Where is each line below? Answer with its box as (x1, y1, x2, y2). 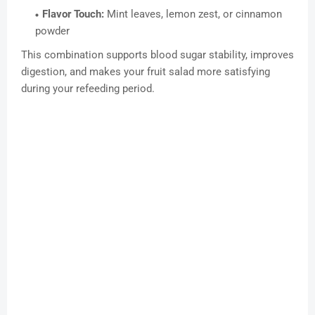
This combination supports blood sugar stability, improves (21, 49, 294, 62)
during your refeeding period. (21, 82, 155, 96)
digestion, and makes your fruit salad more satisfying (21, 65, 270, 79)
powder (35, 25, 70, 38)
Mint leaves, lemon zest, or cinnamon (104, 8, 282, 21)
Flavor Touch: (42, 8, 104, 21)
